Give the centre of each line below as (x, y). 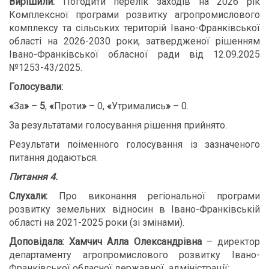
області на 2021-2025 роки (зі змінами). (97, 222)
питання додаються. (53, 158)
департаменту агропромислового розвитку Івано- (134, 255)
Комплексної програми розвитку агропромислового (134, 15)
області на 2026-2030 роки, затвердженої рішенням (134, 41)
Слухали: (28, 196)
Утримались (139, 106)
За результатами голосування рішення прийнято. (118, 125)
